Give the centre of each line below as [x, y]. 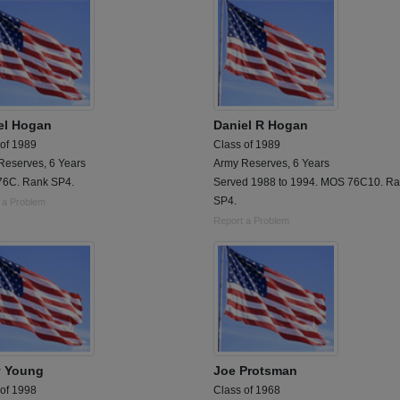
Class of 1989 [247, 144]
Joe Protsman [255, 370]
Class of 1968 [247, 390]
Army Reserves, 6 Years [271, 163]
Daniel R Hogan [261, 125]
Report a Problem [251, 220]
